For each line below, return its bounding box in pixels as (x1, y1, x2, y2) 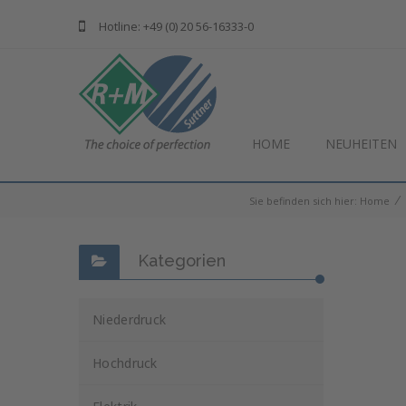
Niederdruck (92, 311, 167, 328)
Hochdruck (92, 354, 158, 372)
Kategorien (138, 251, 226, 270)
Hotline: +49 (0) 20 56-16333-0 (99, 18, 254, 34)
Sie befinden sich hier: (249, 194, 360, 208)
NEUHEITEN (325, 135, 397, 152)
